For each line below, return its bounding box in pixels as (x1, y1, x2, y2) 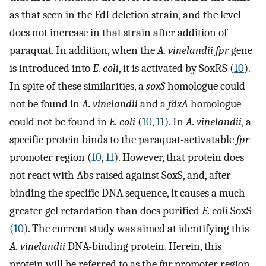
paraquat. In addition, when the (9, 43, 157, 57)
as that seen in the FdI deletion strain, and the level (9, 8, 241, 21)
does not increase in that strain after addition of (9, 26, 227, 39)
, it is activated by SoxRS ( (119, 61, 234, 75)
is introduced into (9, 61, 93, 75)
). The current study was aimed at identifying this (24, 221, 249, 235)
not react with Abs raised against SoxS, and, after (9, 168, 231, 182)
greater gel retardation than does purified (9, 204, 202, 217)
